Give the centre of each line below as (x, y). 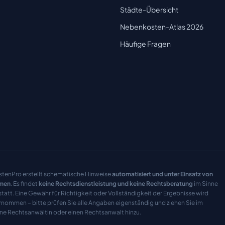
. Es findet (24, 183)
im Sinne (205, 183)
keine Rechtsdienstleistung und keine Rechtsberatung (116, 183)
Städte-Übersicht (149, 10)
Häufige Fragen (145, 43)
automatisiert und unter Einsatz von (162, 174)
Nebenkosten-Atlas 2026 (161, 27)
